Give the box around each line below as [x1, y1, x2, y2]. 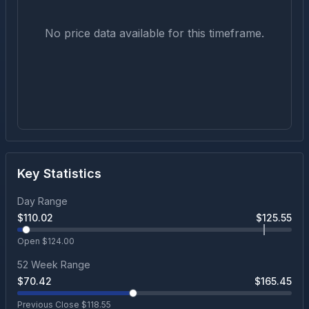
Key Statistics [17, 166, 101, 181]
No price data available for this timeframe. [45, 26, 264, 40]
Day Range [17, 195, 68, 207]
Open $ [17, 236, 48, 246]
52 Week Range [17, 259, 90, 270]
